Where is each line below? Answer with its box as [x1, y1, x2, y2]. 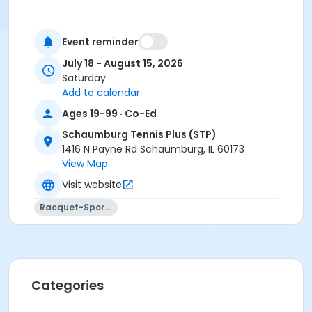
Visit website [62, 177, 122, 192]
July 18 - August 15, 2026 [62, 56, 183, 71]
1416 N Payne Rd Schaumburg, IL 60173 [62, 142, 244, 157]
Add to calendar [62, 86, 140, 100]
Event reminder [62, 34, 139, 49]
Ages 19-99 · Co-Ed [62, 106, 157, 120]
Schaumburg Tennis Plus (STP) [62, 127, 217, 142]
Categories [31, 276, 104, 295]
